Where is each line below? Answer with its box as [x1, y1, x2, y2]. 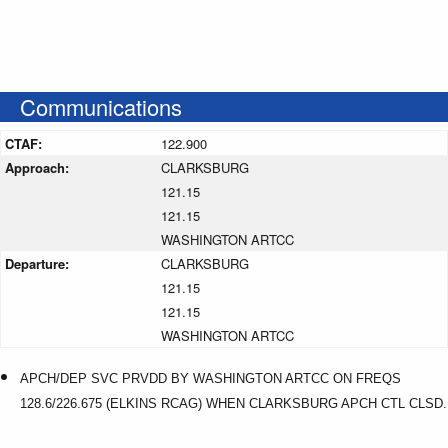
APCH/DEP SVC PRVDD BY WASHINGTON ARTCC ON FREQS [20, 370, 401, 386]
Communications [20, 90, 182, 122]
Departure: [5, 253, 73, 273]
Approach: [5, 157, 73, 177]
